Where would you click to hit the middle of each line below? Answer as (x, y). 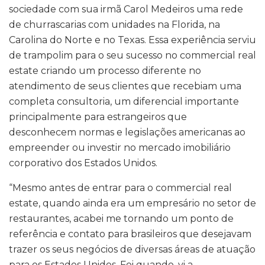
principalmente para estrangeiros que (98, 117)
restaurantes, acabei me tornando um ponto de (121, 218)
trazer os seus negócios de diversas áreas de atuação (132, 249)
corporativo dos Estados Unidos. (83, 163)
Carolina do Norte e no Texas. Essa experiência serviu (132, 40)
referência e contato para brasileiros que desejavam (130, 234)
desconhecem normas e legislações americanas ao (127, 132)
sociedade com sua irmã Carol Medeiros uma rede (126, 9)
